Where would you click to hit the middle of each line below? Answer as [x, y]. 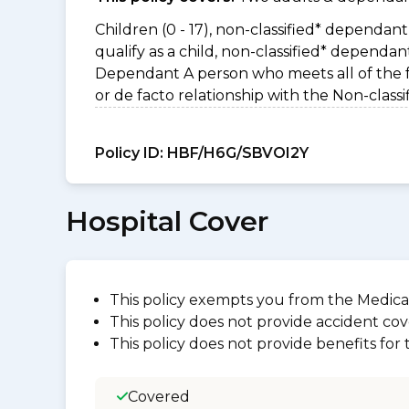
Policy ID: [129, 153]
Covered [159, 397]
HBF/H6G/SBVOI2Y [236, 153]
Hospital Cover [167, 221]
